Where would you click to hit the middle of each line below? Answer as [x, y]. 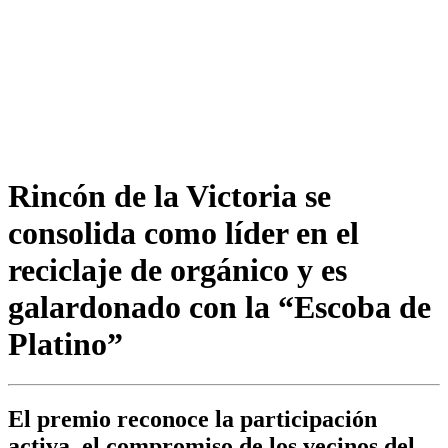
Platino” [65, 343]
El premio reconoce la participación [192, 419]
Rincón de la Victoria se [169, 195]
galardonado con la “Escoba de [219, 306]
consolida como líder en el [183, 232]
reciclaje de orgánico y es [177, 269]
